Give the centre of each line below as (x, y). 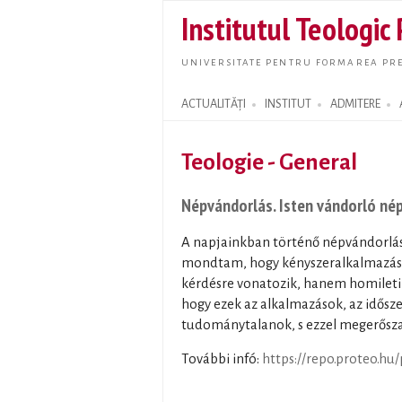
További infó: (222, 359)
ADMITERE (355, 104)
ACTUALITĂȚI (214, 104)
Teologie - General (269, 162)
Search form (202, 114)
